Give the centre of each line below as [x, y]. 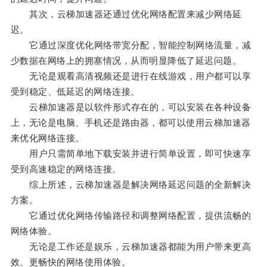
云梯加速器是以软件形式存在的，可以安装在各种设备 [131, 107]
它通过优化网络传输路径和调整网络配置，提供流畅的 [131, 216]
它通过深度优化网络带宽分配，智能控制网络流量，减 [131, 45]
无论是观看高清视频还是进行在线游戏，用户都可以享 [131, 76]
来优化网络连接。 [47, 138]
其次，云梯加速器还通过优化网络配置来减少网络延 [126, 14]
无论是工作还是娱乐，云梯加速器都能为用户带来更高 [131, 247]
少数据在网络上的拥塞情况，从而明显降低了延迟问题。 [126, 61]
